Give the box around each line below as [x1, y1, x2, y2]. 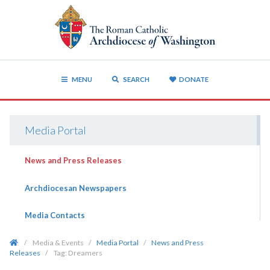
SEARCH [121, 75, 149, 83]
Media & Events [32, 237, 84, 247]
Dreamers [67, 248, 102, 257]
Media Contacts [24, 210, 85, 221]
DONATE [178, 75, 209, 83]
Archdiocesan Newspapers [24, 183, 127, 193]
